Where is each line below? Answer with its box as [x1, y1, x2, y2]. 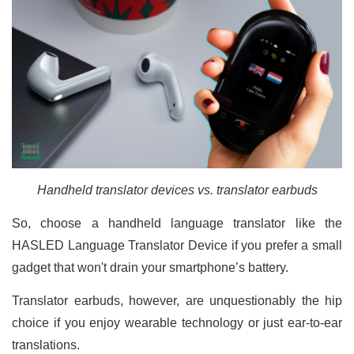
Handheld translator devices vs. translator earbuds [36, 183, 318, 198]
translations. [12, 338, 80, 352]
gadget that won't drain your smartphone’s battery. [12, 261, 288, 275]
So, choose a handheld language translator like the [12, 217, 342, 231]
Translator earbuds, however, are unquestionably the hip [12, 294, 342, 308]
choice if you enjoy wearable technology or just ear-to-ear [12, 316, 342, 330]
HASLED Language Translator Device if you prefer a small [12, 239, 342, 253]
